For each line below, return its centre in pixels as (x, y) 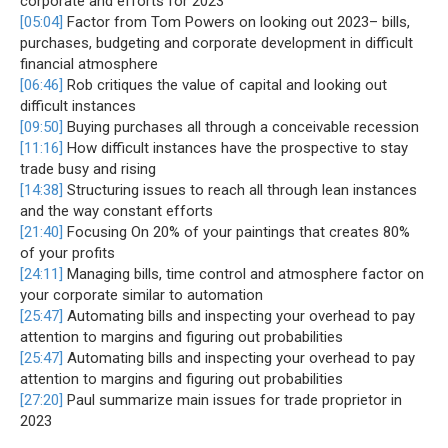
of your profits (67, 253)
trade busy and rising (88, 169)
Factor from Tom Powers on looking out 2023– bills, (236, 22)
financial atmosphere (89, 64)
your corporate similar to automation (141, 295)
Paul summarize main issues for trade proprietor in (232, 400)
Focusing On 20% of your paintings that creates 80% (236, 232)
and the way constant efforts (116, 211)
